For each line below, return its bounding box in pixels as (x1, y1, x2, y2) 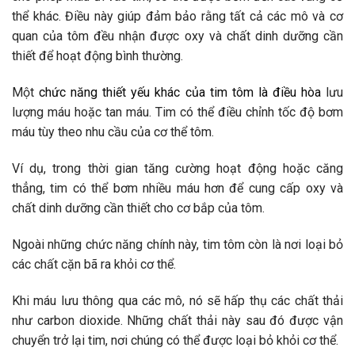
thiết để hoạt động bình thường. (12, 48, 183, 64)
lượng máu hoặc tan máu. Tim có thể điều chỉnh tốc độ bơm (12, 105, 343, 120)
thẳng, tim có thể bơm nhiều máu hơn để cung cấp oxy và (12, 181, 343, 197)
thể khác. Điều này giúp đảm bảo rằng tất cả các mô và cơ (12, 9, 343, 25)
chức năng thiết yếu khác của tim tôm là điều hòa (39, 85, 321, 101)
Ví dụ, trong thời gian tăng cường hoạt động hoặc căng (12, 161, 343, 177)
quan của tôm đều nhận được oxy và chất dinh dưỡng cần (12, 29, 343, 44)
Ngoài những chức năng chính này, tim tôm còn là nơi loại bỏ (12, 236, 343, 252)
